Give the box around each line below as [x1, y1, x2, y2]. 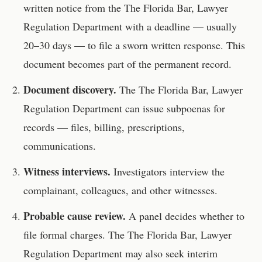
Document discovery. [23, 82, 116, 97]
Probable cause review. [23, 208, 126, 223]
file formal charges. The [23, 227, 127, 242]
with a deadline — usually [122, 19, 237, 33]
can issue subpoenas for [122, 101, 225, 115]
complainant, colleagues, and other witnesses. [23, 183, 218, 197]
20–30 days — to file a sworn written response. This [23, 38, 245, 52]
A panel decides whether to [126, 209, 244, 223]
